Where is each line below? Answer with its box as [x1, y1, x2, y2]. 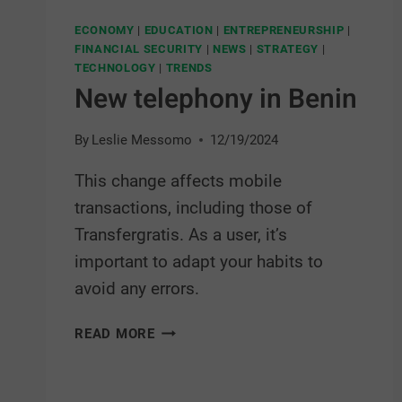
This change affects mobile [74, 170, 282, 192]
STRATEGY [256, 42, 319, 57]
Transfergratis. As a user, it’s [74, 224, 287, 246]
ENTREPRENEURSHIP [223, 23, 345, 38]
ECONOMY [74, 23, 135, 38]
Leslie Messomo [92, 132, 193, 149]
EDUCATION [144, 23, 214, 38]
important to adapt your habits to [74, 251, 323, 273]
